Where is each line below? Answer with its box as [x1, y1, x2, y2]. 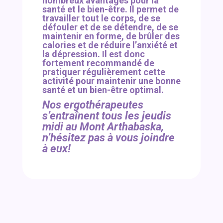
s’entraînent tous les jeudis [42, 110, 171, 122]
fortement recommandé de [42, 58, 154, 69]
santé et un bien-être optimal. [42, 85, 164, 96]
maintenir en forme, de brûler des [42, 31, 180, 42]
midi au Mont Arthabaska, [42, 120, 164, 133]
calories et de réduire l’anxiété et [42, 40, 178, 51]
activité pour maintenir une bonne [42, 76, 181, 87]
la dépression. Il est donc [42, 49, 145, 60]
